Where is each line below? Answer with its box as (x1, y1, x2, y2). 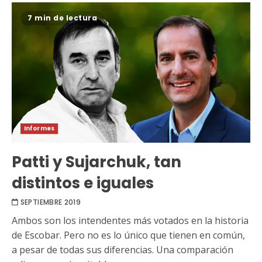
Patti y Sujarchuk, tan (12, 151, 181, 173)
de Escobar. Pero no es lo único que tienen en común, (12, 228, 245, 242)
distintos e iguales (12, 172, 154, 194)
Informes (24, 123, 54, 133)
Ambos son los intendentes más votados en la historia (12, 213, 249, 227)
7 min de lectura (27, 12, 97, 23)
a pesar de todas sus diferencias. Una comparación (12, 243, 233, 256)
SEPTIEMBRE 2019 (20, 196, 81, 207)
